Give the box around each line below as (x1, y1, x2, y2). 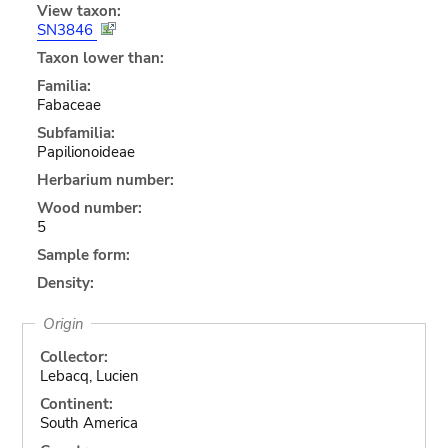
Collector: (39, 346, 108, 367)
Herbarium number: (36, 169, 174, 190)
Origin (42, 313, 84, 334)
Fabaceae (36, 94, 101, 115)
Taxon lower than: (36, 47, 164, 68)
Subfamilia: (36, 122, 115, 143)
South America (39, 412, 138, 433)
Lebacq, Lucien (39, 365, 139, 386)
